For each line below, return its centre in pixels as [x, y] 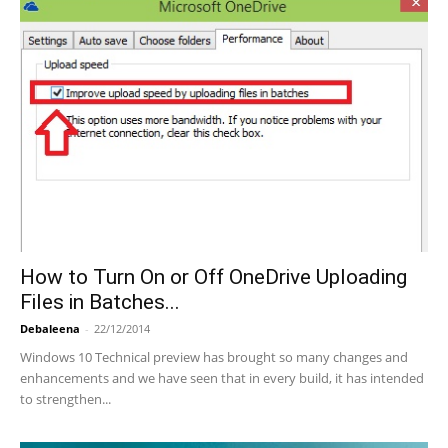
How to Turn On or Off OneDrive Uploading [213, 276]
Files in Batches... [100, 301]
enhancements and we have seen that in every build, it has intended [222, 377]
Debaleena [50, 328]
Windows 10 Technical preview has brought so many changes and [214, 356]
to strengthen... [65, 398]
